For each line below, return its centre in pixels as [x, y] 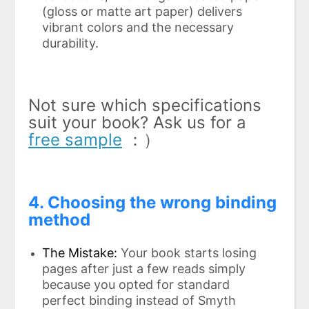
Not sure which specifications [145, 105]
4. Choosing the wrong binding [152, 203]
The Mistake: [81, 252]
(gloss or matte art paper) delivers [142, 11]
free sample [75, 139]
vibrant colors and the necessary [138, 27]
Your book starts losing [189, 252]
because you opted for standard [136, 284]
